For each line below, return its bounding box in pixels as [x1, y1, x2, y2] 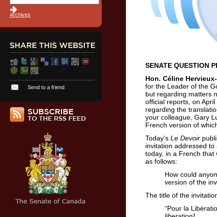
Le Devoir [169, 134, 202, 142]
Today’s [145, 134, 169, 142]
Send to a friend [28, 84, 64, 90]
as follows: [145, 157, 177, 165]
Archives [10, 12, 31, 17]
